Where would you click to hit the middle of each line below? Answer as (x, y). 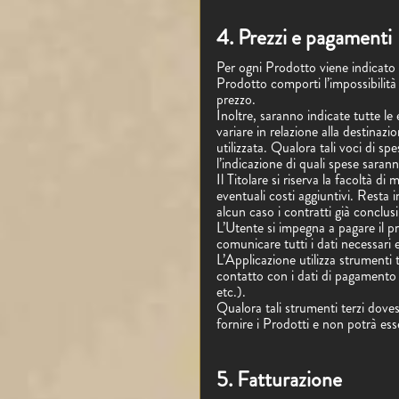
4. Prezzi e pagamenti (304, 37)
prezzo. (236, 99)
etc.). (231, 292)
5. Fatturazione (279, 379)
